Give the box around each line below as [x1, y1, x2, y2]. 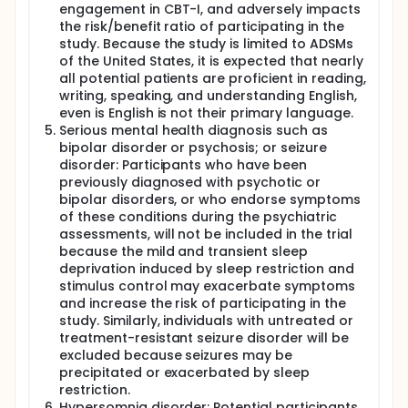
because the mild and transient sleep [59, 242, 308, 260]
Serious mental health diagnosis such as [59, 121, 328, 139]
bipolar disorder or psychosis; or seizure [59, 138, 327, 157]
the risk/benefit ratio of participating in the [59, 17, 344, 36]
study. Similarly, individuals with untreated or [59, 311, 353, 330]
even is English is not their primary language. [59, 104, 353, 122]
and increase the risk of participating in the [59, 294, 346, 312]
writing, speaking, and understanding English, [59, 87, 357, 105]
